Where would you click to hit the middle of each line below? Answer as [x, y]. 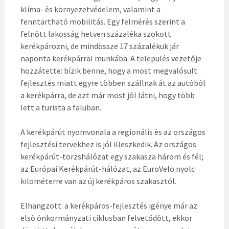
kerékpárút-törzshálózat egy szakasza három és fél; [112, 157]
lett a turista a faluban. [61, 108]
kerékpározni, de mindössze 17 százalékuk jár [100, 46]
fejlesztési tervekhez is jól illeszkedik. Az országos [108, 144]
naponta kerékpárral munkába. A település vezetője [111, 59]
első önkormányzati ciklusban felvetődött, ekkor [106, 218]
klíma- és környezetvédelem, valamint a [90, 9]
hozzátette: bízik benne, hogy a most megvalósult [109, 71]
